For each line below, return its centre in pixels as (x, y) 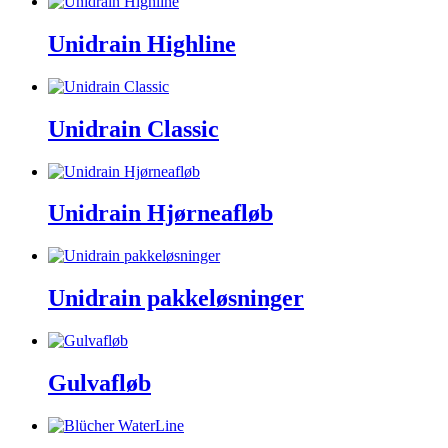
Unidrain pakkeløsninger (176, 298)
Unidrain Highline (142, 43)
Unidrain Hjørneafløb (160, 213)
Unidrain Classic (133, 128)
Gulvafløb (99, 383)
